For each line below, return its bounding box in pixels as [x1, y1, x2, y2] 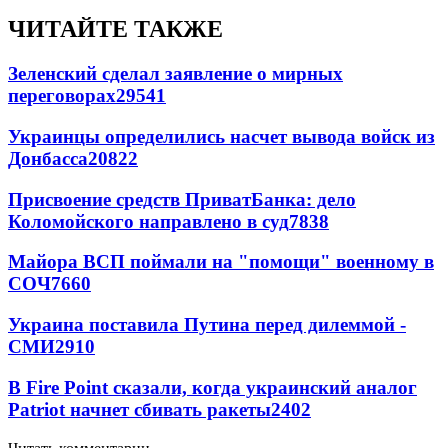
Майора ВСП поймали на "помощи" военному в [8, 251, 434, 273]
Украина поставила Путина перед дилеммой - [8, 314, 406, 336]
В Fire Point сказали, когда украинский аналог [8, 376, 417, 398]
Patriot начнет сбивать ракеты [8, 398, 271, 420]
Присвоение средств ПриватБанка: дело [8, 188, 356, 210]
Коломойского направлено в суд [8, 210, 289, 232]
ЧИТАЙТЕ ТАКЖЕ [8, 16, 223, 43]
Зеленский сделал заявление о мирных [8, 63, 343, 85]
